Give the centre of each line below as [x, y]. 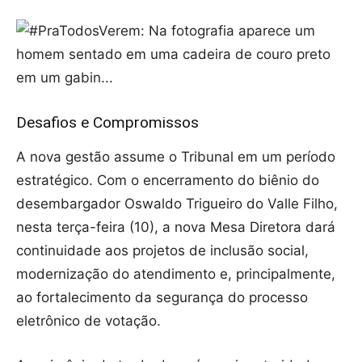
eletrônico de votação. [88, 321]
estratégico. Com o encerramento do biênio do [168, 180]
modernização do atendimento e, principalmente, [176, 274]
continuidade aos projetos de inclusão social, [162, 250]
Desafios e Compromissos [107, 122]
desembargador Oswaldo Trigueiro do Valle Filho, [177, 204]
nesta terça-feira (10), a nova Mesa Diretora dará [176, 227]
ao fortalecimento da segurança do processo [162, 297]
